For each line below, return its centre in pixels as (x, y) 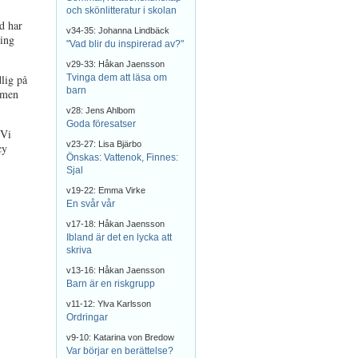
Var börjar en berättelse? (120, 351)
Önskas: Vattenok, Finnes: (122, 157)
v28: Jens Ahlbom (101, 110)
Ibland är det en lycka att (119, 237)
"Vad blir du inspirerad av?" (125, 44)
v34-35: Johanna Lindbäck (118, 30)
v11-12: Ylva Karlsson (109, 304)
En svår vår (91, 204)
